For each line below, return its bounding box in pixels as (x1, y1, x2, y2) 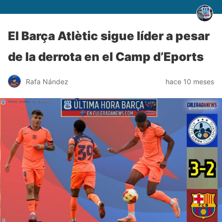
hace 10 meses (166, 77, 214, 86)
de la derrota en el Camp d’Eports (8, 50, 204, 64)
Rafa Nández (26, 77, 68, 86)
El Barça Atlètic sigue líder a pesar (8, 29, 210, 43)
